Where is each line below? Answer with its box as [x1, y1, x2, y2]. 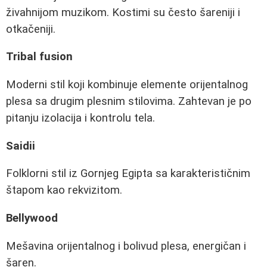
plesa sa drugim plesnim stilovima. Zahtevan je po [6, 94, 252, 108]
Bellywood [6, 211, 58, 225]
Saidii [6, 139, 35, 153]
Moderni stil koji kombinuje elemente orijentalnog [6, 77, 248, 91]
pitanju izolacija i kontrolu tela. [6, 111, 155, 125]
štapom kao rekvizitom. [6, 184, 122, 197]
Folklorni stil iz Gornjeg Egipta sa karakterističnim [6, 167, 250, 181]
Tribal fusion [6, 50, 73, 64]
